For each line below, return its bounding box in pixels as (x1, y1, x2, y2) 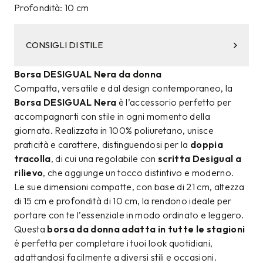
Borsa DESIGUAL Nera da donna (14, 68, 162, 80)
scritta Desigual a (158, 153, 242, 165)
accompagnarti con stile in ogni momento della (14, 110, 211, 123)
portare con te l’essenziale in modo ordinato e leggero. (14, 209, 244, 221)
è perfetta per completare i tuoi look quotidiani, (14, 237, 213, 249)
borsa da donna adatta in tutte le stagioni (47, 223, 245, 235)
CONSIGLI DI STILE (26, 39, 103, 51)
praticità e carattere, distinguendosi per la (14, 139, 191, 151)
